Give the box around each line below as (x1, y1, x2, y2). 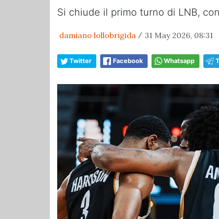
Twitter (69, 57, 91, 65)
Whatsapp (164, 57, 195, 65)
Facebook (113, 57, 143, 65)
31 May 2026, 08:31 (145, 30, 213, 40)
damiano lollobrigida (59, 30, 136, 40)
